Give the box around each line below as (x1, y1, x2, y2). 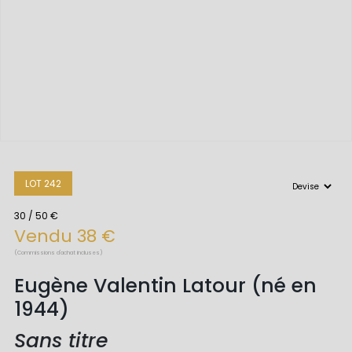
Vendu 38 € (13, 223, 115, 248)
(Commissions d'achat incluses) (13, 248, 103, 256)
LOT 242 (24, 177, 61, 191)
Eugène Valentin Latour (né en (13, 271, 317, 299)
